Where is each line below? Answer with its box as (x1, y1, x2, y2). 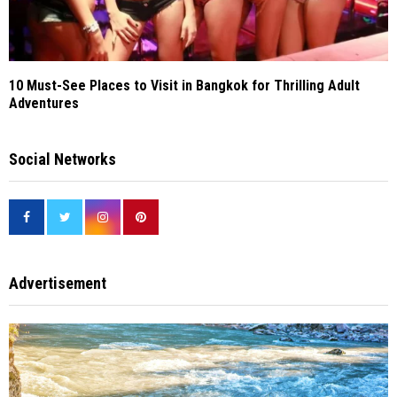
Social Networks (9, 150, 116, 169)
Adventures (9, 95, 79, 113)
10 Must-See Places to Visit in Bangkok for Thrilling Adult (9, 77, 360, 95)
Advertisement (9, 274, 106, 293)
